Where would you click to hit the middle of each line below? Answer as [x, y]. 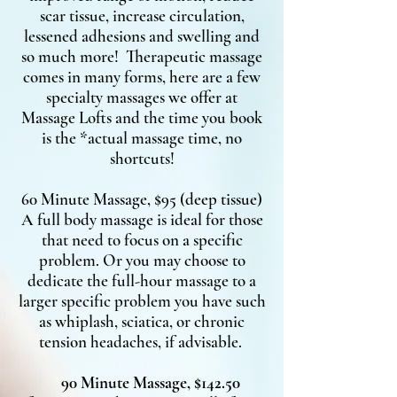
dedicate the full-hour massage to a [142, 280]
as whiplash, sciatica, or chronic [142, 321]
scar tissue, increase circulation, [142, 16]
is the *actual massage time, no [142, 138]
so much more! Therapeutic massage [142, 56]
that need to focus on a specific [142, 240]
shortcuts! [142, 158]
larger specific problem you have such [142, 301]
